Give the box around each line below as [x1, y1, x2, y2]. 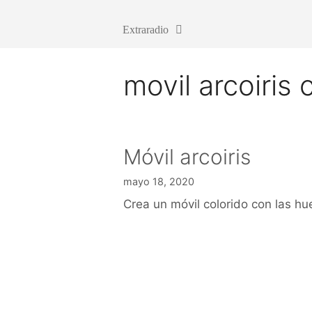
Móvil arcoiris [123, 143, 251, 169]
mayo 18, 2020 [123, 175, 194, 187]
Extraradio [123, 23, 169, 36]
